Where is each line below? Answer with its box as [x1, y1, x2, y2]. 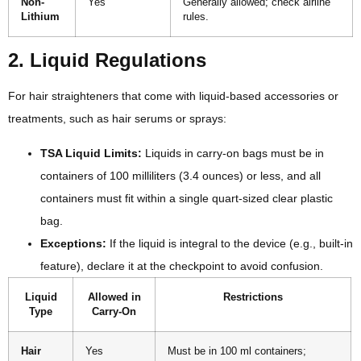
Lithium [21, 11, 60, 23]
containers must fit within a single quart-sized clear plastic [40, 191, 333, 205]
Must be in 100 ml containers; [168, 345, 306, 357]
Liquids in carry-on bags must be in [142, 146, 324, 160]
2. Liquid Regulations [8, 49, 206, 72]
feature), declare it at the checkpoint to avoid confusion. [40, 259, 323, 272]
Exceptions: [40, 236, 106, 250]
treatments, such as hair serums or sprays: [8, 112, 226, 126]
